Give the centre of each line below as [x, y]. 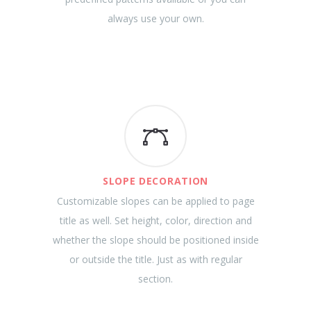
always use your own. [155, 18]
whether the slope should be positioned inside [155, 240]
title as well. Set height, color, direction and [155, 220]
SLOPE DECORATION [155, 181]
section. [155, 279]
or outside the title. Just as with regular [155, 259]
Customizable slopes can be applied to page [155, 201]
